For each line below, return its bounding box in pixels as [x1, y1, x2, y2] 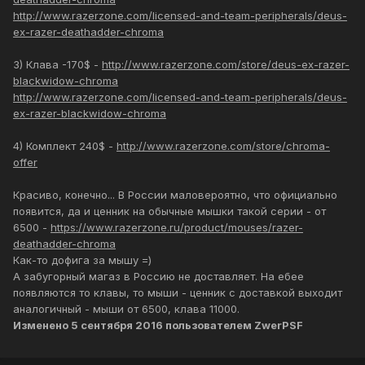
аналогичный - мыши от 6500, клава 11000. [13, 302, 240, 316]
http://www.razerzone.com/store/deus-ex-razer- [102, 58, 350, 72]
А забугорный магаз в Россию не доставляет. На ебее [13, 270, 304, 284]
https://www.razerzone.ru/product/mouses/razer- [51, 221, 303, 235]
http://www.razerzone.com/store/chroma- [117, 139, 330, 153]
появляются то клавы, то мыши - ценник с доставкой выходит [13, 286, 342, 300]
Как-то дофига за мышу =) [13, 253, 152, 267]
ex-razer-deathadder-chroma [13, 25, 164, 39]
